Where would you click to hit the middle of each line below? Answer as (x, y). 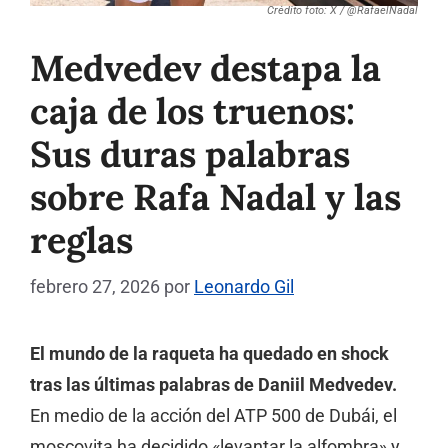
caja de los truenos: (192, 111)
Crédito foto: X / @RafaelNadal (342, 11)
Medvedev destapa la (205, 68)
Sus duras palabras (190, 154)
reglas (81, 240)
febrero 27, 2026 (95, 287)
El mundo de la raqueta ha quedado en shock (209, 354)
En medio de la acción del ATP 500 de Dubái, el (213, 416)
